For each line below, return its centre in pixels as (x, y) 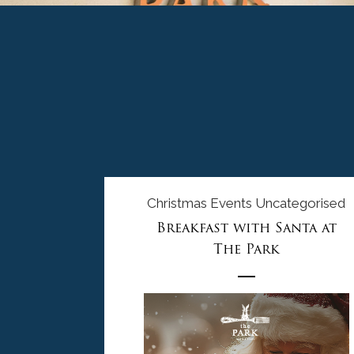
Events (232, 203)
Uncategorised (301, 203)
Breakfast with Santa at (246, 228)
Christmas (177, 203)
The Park (246, 249)
